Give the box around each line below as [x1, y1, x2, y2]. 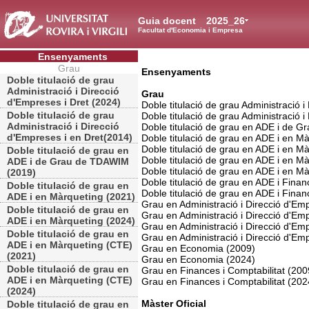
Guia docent [138, 15, 199, 26]
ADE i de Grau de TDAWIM [7, 156, 129, 167]
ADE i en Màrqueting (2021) [7, 191, 135, 202]
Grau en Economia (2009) [141, 243, 255, 254]
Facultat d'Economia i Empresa [138, 26, 243, 34]
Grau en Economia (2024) [141, 254, 255, 265]
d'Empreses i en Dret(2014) [7, 132, 132, 143]
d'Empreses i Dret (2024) [7, 97, 121, 108]
